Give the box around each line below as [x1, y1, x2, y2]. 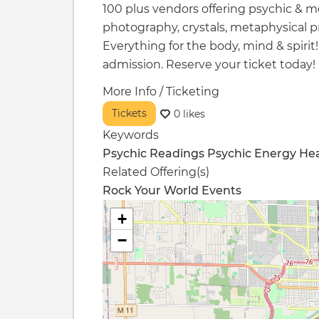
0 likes [174, 107, 205, 120]
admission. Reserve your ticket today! [103, 58, 315, 72]
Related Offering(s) [103, 165, 209, 179]
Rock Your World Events [103, 184, 241, 198]
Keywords [103, 128, 159, 142]
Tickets [112, 107, 147, 120]
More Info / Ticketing [103, 85, 219, 99]
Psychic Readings [103, 147, 204, 161]
